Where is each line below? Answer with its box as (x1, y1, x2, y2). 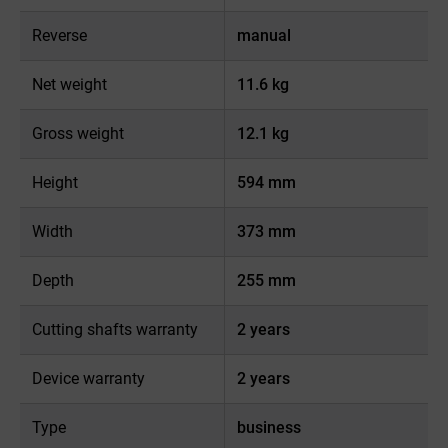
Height (32, 172, 78, 192)
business (236, 417, 301, 437)
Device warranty (32, 368, 145, 388)
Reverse (32, 25, 87, 45)
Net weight (32, 74, 107, 94)
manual (236, 25, 291, 45)
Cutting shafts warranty (32, 319, 198, 339)
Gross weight (32, 123, 124, 143)
